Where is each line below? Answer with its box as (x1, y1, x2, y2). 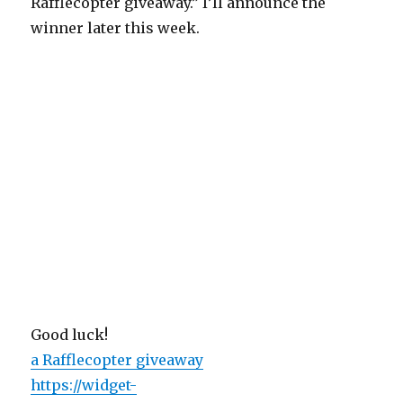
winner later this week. (31, 19, 201, 38)
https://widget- (31, 376, 138, 395)
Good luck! (31, 326, 109, 345)
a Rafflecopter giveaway (31, 351, 204, 370)
